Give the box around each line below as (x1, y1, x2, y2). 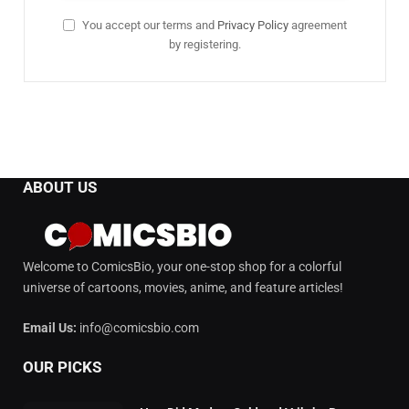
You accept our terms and (79, 17, 217, 32)
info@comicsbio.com (77, 320, 199, 335)
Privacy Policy (217, 17, 288, 32)
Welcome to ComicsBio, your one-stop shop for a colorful (23, 258, 341, 274)
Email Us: (23, 320, 77, 335)
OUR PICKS (23, 357, 101, 376)
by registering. (169, 37, 241, 51)
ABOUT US (23, 177, 97, 196)
